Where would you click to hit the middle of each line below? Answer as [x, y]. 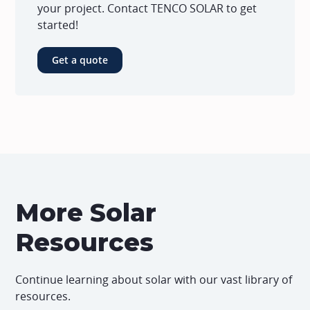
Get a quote [80, 60]
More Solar [86, 213]
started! [58, 25]
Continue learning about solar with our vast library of [154, 280]
